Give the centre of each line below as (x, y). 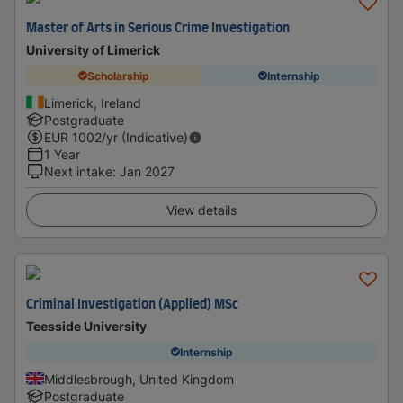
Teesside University (86, 326)
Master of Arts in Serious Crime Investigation (158, 29)
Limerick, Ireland (93, 103)
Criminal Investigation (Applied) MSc (132, 305)
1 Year (62, 154)
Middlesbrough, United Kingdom (139, 379)
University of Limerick (93, 50)
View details (201, 210)
